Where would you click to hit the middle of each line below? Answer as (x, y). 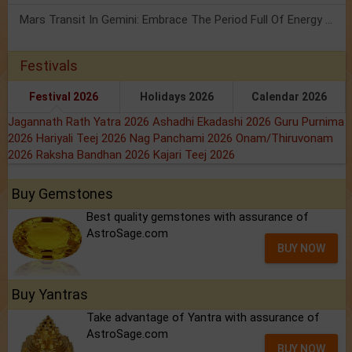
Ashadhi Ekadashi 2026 (213, 122)
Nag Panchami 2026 (183, 139)
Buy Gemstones (62, 194)
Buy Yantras (50, 295)
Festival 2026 (64, 97)
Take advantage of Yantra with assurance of (203, 318)
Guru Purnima (309, 122)
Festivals (49, 66)
